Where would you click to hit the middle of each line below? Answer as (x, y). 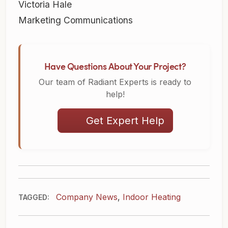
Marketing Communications (76, 20)
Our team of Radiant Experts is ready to (115, 82)
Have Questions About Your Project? (115, 66)
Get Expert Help (125, 121)
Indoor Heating (152, 197)
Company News (87, 197)
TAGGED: (34, 197)
